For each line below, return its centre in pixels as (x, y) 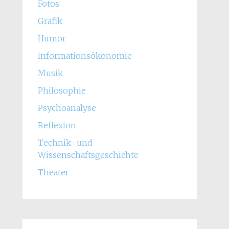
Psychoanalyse (67, 108)
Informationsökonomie (85, 56)
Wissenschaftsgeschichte (88, 155)
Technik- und (65, 143)
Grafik (50, 21)
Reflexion (57, 125)
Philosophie (62, 90)
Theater (53, 172)
